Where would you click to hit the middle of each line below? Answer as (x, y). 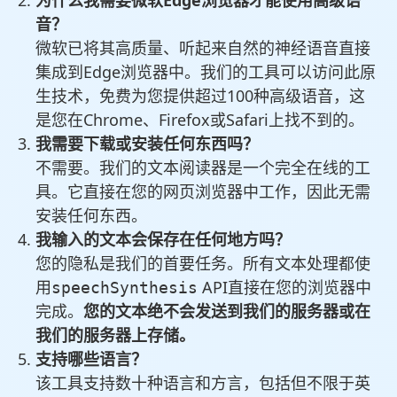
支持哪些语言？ (91, 359)
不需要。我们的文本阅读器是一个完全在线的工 (203, 168)
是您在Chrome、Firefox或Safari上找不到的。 (200, 120)
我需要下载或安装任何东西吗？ (147, 144)
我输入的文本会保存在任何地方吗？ (163, 240)
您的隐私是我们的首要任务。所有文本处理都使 (203, 264)
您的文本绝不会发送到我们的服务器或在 (227, 311)
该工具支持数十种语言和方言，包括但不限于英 (203, 383)
